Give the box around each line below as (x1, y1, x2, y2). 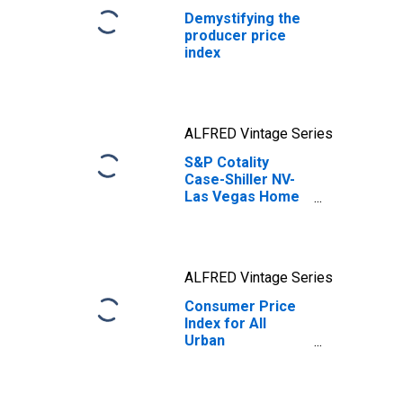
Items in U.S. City (184, 366, 298, 383)
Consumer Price (184, 298, 296, 315)
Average (184, 383, 244, 400)
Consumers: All (184, 349, 288, 366)
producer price (184, 27, 286, 44)
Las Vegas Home (184, 188, 300, 205)
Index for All (184, 315, 266, 332)
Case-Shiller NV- (184, 171, 295, 188)
